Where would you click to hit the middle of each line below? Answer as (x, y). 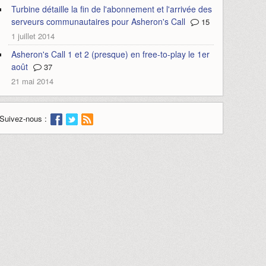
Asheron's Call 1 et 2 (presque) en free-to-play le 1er (110, 54)
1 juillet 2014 (33, 36)
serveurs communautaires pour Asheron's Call (98, 21)
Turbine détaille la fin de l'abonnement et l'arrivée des (111, 9)
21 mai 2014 (32, 81)
